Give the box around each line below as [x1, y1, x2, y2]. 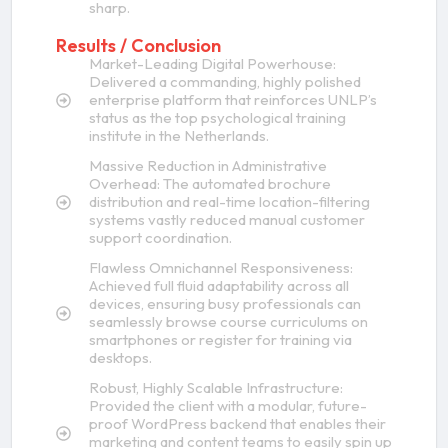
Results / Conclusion [56, 34, 221, 58]
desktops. [88, 348, 152, 368]
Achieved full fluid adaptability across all [88, 276, 349, 296]
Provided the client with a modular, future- [88, 396, 367, 416]
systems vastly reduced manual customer [88, 210, 365, 230]
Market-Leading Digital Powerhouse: [88, 54, 336, 74]
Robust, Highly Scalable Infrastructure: [88, 378, 343, 398]
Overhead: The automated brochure [88, 174, 331, 194]
